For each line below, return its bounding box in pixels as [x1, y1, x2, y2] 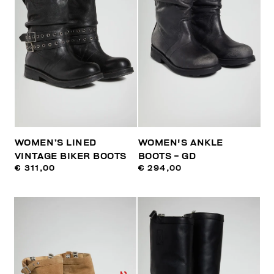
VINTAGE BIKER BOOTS [14, 152, 127, 161]
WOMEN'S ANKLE [138, 138, 223, 148]
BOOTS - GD [138, 152, 196, 161]
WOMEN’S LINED [14, 138, 97, 148]
